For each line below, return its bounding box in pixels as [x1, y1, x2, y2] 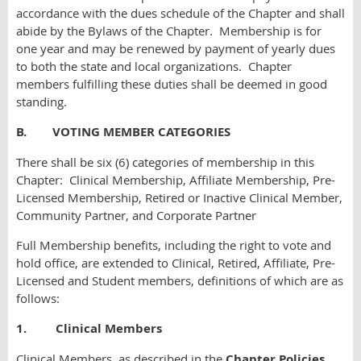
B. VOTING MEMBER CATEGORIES [16, 123, 230, 140]
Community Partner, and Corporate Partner [16, 207, 256, 223]
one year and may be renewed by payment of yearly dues [16, 40, 335, 56]
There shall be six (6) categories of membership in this [16, 154, 314, 170]
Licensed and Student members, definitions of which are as [16, 272, 343, 288]
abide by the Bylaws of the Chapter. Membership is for [16, 23, 322, 39]
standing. [16, 93, 67, 110]
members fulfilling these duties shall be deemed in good [16, 76, 327, 92]
